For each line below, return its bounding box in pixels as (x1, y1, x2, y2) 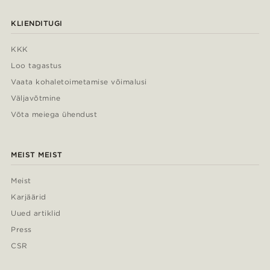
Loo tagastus (11, 60, 62, 70)
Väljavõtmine (11, 93, 60, 102)
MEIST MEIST (11, 149, 63, 159)
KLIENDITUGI (11, 18, 63, 28)
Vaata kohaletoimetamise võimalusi (11, 77, 147, 86)
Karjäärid (11, 192, 46, 201)
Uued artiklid (11, 208, 61, 218)
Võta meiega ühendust (11, 109, 97, 119)
